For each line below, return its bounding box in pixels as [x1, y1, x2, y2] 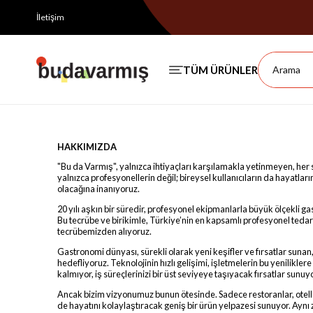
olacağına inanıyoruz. [57, 183, 140, 195]
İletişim [36, 12, 64, 22]
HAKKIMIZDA [57, 140, 117, 152]
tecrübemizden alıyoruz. [57, 226, 152, 238]
